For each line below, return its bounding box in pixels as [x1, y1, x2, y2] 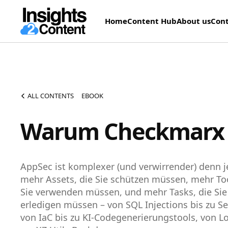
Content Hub [127, 15, 177, 26]
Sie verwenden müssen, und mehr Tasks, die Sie [20, 186, 227, 198]
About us [177, 15, 211, 26]
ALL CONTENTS [27, 91, 74, 101]
